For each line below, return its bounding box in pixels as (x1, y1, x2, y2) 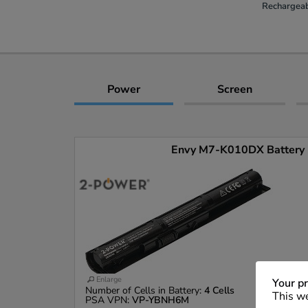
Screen (217, 81, 252, 97)
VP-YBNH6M (132, 293, 189, 307)
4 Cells (204, 283, 234, 297)
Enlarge (96, 274, 122, 285)
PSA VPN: (85, 293, 132, 307)
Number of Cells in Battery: (85, 283, 204, 297)
